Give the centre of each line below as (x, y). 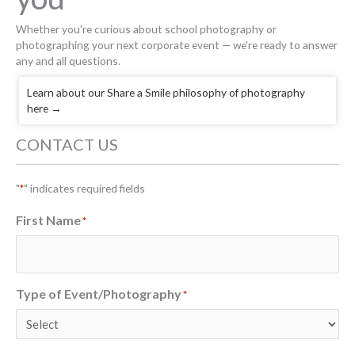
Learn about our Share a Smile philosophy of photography (166, 92)
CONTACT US (67, 144)
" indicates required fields (84, 188)
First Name (48, 220)
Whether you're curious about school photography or (146, 29)
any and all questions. (68, 60)
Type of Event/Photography (99, 294)
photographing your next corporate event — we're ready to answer (177, 44)
